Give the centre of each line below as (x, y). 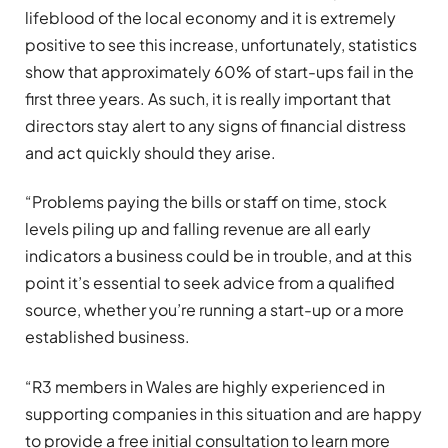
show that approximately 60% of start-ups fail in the (219, 71)
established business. (107, 337)
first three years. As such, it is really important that (208, 98)
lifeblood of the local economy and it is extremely (210, 17)
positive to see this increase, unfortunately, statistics (221, 44)
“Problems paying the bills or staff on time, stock (206, 202)
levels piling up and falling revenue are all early (198, 229)
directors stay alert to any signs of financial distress (215, 125)
